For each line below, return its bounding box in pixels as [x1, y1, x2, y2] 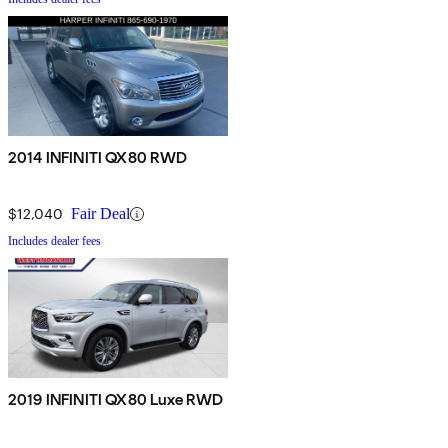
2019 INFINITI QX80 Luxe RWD [8, 390, 224, 410]
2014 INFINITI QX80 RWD [8, 148, 188, 168]
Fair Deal [71, 205, 130, 223]
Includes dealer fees [8, 234, 101, 249]
